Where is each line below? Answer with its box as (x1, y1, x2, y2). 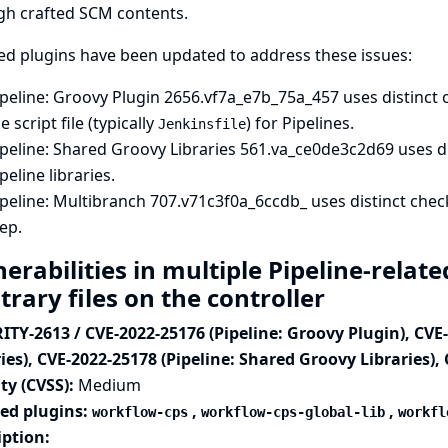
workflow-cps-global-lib (200, 404, 385, 420)
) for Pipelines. (245, 112, 354, 134)
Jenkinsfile (157, 116, 246, 132)
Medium (77, 374, 141, 396)
